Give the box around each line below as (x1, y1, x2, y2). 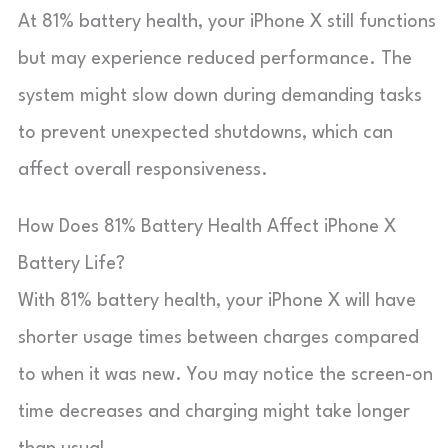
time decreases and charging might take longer (18, 402, 410, 421)
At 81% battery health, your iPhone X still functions (18, 12, 436, 31)
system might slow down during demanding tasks (18, 86, 422, 105)
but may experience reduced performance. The (18, 49, 412, 68)
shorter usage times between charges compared (18, 328, 419, 347)
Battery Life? (18, 254, 125, 273)
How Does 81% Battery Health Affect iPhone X (18, 217, 396, 236)
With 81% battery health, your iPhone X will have (18, 291, 416, 310)
